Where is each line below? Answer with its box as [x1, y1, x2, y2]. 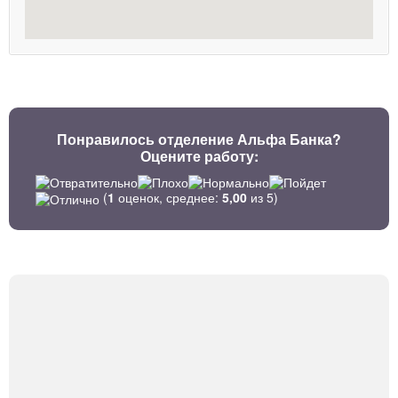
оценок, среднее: [115, 188, 222, 207]
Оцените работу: [139, 146, 259, 167]
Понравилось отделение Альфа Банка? [57, 129, 341, 150]
